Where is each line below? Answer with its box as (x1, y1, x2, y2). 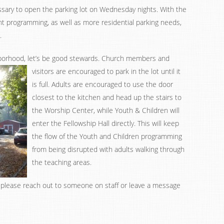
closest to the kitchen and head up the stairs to (32, 92, 181, 102)
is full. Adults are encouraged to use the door (32, 79, 173, 89)
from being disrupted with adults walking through (32, 144, 184, 154)
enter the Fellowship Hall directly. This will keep (32, 118, 179, 128)
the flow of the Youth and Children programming (32, 131, 182, 141)
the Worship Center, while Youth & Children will (32, 105, 179, 115)
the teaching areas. (32, 157, 91, 167)
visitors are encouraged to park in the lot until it (32, 66, 180, 76)
